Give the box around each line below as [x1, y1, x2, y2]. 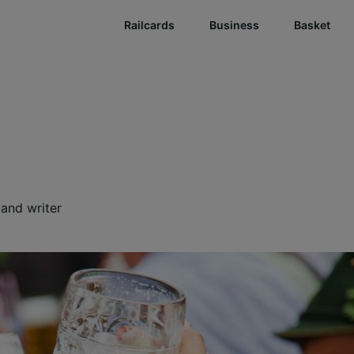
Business [209, 18, 259, 32]
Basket [294, 18, 330, 32]
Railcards [124, 18, 175, 32]
